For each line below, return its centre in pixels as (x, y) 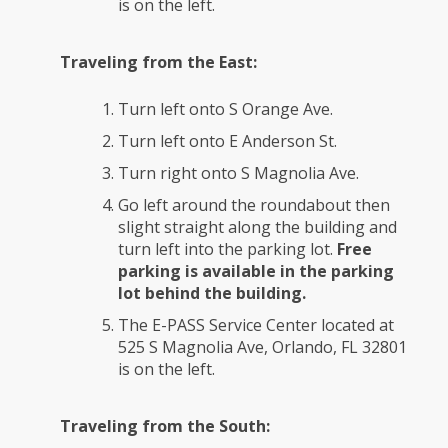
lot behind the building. (214, 293)
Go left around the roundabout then (254, 205)
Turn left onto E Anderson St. (227, 141)
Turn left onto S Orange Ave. (225, 109)
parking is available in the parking (256, 271)
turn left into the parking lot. (227, 249)
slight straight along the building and (257, 227)
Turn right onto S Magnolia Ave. (238, 173)
